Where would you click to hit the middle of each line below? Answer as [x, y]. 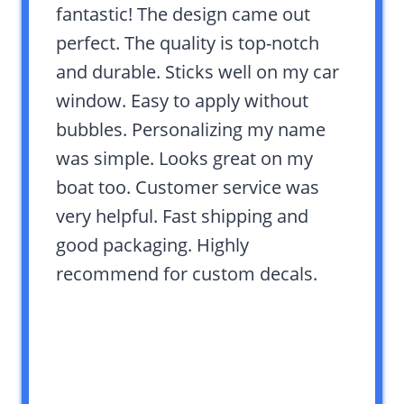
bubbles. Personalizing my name [191, 129]
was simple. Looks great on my [184, 158]
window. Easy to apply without [182, 100]
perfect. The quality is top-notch [188, 42]
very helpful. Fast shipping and [182, 216]
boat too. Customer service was [188, 187]
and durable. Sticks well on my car [197, 71]
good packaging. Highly [152, 244]
